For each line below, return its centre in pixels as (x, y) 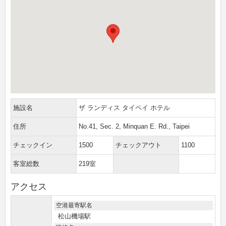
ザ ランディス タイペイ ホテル (124, 107)
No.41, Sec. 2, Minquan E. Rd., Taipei (134, 126)
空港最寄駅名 (74, 205)
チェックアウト (138, 145)
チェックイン (33, 145)
